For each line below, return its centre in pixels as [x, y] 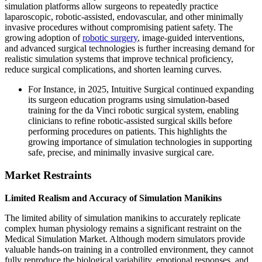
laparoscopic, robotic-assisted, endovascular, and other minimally [124, 17]
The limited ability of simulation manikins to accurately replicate [123, 218]
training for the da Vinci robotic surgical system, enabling [133, 111]
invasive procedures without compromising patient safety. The [119, 27]
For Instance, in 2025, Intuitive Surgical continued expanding [141, 89]
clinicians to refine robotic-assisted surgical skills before [130, 121]
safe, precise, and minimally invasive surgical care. [121, 153]
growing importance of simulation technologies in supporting [140, 142]
